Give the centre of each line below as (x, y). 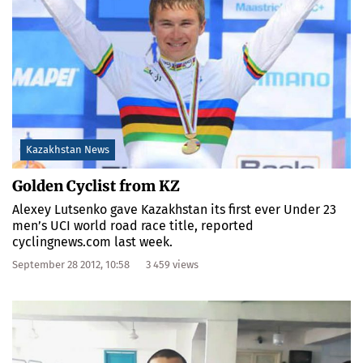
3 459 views (172, 265)
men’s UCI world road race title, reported (133, 226)
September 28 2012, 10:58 (71, 265)
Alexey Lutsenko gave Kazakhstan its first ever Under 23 (174, 210)
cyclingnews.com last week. (92, 242)
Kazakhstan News (68, 150)
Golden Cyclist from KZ (96, 186)
